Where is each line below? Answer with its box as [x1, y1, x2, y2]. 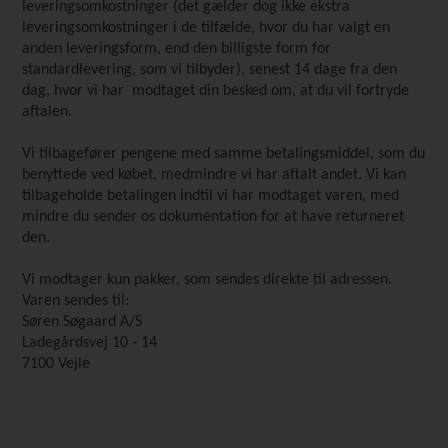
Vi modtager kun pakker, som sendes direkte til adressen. [22, 272, 393, 288]
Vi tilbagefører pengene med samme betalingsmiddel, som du [22, 146, 426, 162]
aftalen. [22, 104, 73, 120]
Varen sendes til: [22, 293, 130, 309]
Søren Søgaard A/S [22, 314, 143, 330]
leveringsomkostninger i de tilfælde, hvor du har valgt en [22, 20, 391, 36]
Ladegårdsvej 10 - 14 [22, 335, 158, 351]
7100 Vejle [22, 356, 91, 372]
